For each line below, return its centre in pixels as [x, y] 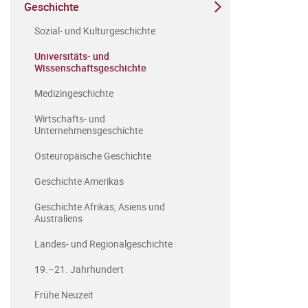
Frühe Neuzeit [64, 295]
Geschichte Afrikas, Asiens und [100, 207]
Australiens [58, 218]
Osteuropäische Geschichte [93, 156]
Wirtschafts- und [70, 119]
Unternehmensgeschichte [89, 130]
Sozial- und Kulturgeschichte [95, 31]
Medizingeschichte [74, 93]
